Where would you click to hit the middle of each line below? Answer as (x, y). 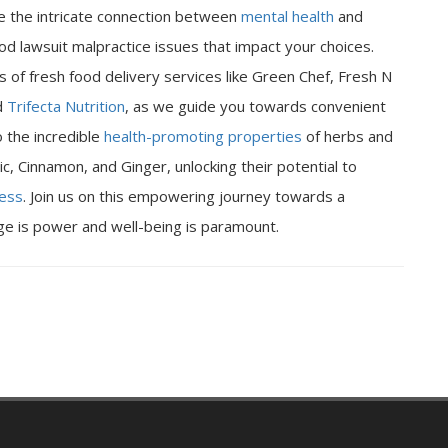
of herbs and (347, 136)
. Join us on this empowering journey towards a (184, 196)
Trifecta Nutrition (66, 106)
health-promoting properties (203, 136)
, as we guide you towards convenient (255, 106)
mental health (287, 16)
